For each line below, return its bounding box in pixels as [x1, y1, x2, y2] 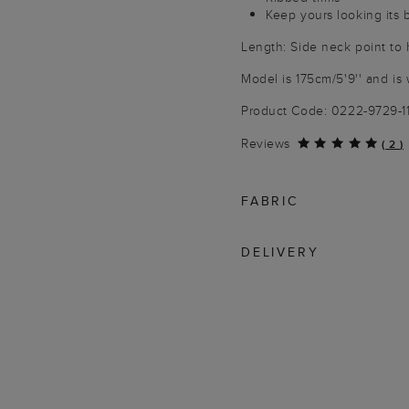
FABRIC [241, 192, 299, 210]
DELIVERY [241, 243, 320, 261]
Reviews [241, 134, 290, 152]
